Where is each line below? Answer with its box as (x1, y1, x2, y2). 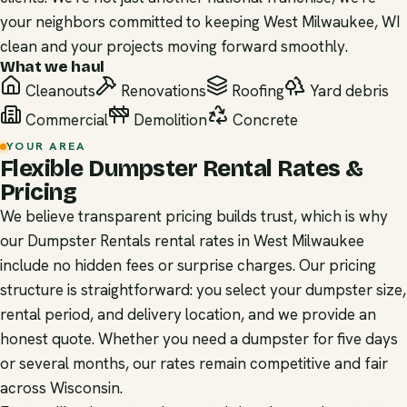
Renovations (117, 80, 206, 101)
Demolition (130, 109, 207, 130)
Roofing (228, 80, 284, 101)
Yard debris (306, 80, 389, 101)
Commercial (22, 109, 108, 130)
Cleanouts (22, 80, 95, 101)
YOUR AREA (6, 138, 86, 154)
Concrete (229, 109, 298, 130)
